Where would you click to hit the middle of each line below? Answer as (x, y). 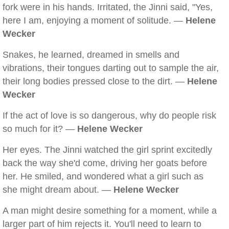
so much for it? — (40, 129)
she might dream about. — (58, 190)
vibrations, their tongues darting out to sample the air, (111, 68)
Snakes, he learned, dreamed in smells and (91, 55)
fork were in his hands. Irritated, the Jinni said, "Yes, (108, 7)
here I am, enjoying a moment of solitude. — (94, 20)
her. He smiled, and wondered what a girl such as (103, 176)
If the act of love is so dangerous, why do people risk (109, 116)
